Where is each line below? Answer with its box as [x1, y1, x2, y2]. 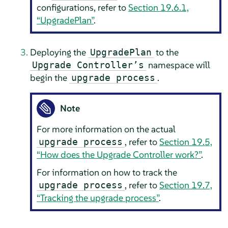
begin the [30, 71, 69, 83]
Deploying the [30, 46, 88, 58]
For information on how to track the [37, 166, 178, 179]
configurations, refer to [37, 2, 129, 14]
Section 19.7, [159, 179, 213, 191]
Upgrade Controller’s [32, 59, 144, 70]
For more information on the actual [37, 123, 176, 135]
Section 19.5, [159, 136, 213, 148]
